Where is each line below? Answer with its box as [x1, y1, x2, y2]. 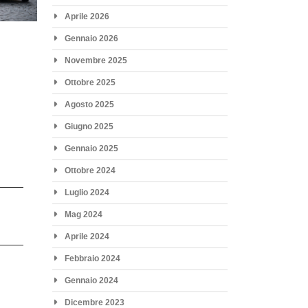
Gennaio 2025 [64, 143, 118, 153]
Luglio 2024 [64, 187, 109, 197]
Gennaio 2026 [64, 33, 118, 43]
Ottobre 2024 [64, 165, 115, 175]
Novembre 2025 [64, 55, 127, 65]
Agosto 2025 [64, 99, 114, 109]
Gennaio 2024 [64, 275, 118, 285]
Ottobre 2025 [64, 77, 115, 87]
